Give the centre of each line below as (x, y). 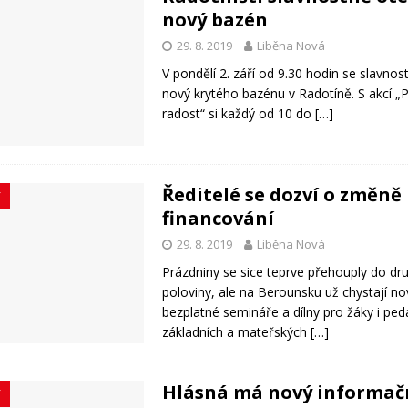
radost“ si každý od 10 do (239, 114)
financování (219, 218)
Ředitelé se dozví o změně (282, 194)
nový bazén (215, 20)
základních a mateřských (237, 331)
